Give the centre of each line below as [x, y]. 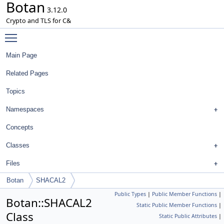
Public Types [130, 194]
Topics [15, 91]
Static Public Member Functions [177, 205]
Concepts [20, 127]
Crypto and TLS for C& [38, 21]
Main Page [21, 55]
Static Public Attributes [188, 216]
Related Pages [27, 73]
